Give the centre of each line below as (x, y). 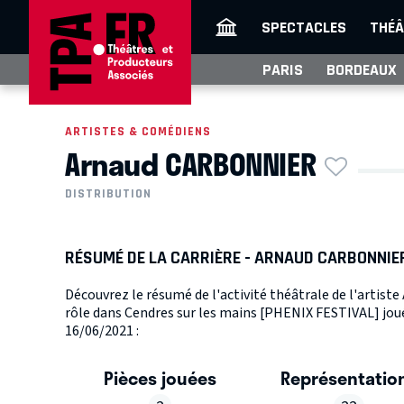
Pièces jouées (160, 378)
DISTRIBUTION (108, 194)
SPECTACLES (304, 27)
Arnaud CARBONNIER (191, 163)
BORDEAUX (362, 69)
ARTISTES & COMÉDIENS (138, 131)
